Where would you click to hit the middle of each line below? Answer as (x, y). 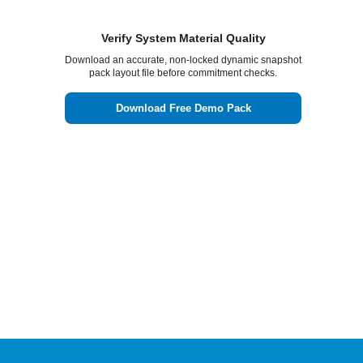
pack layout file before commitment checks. (183, 73)
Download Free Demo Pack (183, 108)
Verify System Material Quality (183, 38)
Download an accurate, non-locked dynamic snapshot (183, 60)
